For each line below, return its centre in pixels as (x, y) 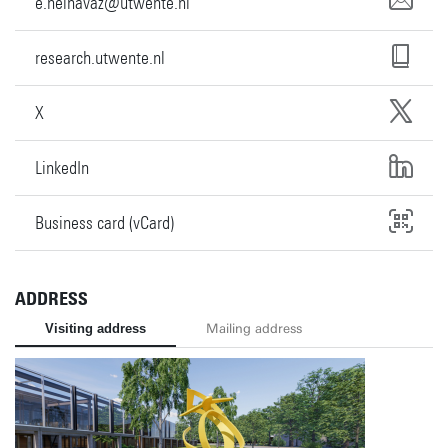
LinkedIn (62, 167)
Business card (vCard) (104, 222)
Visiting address (95, 328)
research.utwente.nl (100, 57)
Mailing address (254, 328)
